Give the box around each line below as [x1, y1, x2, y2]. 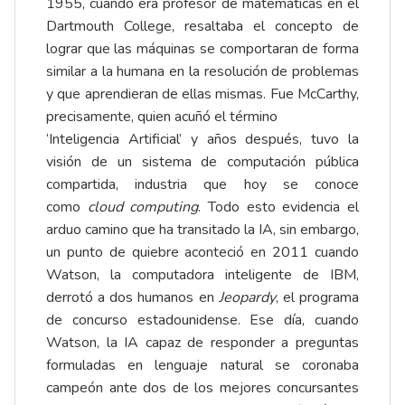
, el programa [275, 287, 360, 308]
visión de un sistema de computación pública [46, 152, 359, 173]
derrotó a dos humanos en [46, 287, 219, 308]
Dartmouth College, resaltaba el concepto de [46, 16, 359, 37]
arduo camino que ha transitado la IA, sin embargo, [46, 220, 359, 240]
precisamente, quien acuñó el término [46, 107, 278, 127]
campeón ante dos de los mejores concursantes [46, 378, 359, 399]
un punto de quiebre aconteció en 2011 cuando [46, 242, 359, 263]
